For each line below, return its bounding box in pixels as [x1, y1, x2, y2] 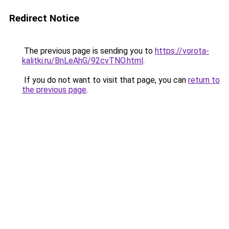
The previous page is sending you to [22, 46, 155, 56]
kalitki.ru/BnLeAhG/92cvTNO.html [22, 56, 143, 65]
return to [188, 75, 220, 85]
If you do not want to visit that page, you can [22, 75, 188, 85]
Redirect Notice [9, 12, 79, 24]
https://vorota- [155, 46, 209, 56]
